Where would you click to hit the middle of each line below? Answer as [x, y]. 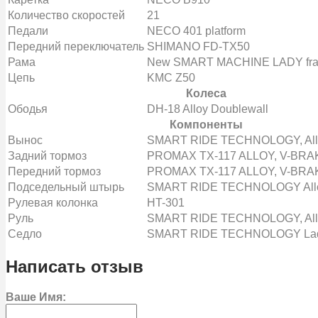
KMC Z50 [171, 77]
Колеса [206, 93]
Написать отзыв [75, 266]
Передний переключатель [76, 46]
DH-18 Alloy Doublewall [208, 109]
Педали [28, 31]
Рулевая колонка [53, 202]
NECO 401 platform [196, 31]
